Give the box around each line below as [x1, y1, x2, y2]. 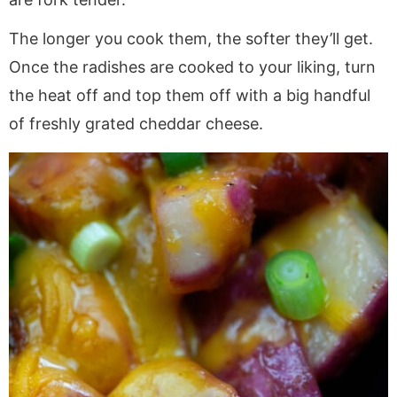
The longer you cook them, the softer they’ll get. [9, 28, 373, 48]
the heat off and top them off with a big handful [9, 85, 370, 105]
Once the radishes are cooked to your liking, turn [9, 57, 376, 76]
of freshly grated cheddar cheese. [9, 113, 263, 133]
